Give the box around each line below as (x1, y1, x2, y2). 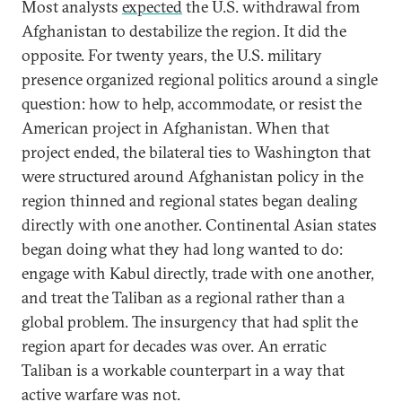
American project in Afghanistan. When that (22, 118, 329, 138)
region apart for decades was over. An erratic (22, 336, 327, 356)
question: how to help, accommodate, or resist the (22, 93, 362, 114)
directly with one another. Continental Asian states (22, 214, 377, 235)
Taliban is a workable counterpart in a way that (22, 360, 345, 380)
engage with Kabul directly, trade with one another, (22, 263, 374, 284)
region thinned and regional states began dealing (22, 190, 357, 211)
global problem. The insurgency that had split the (22, 311, 358, 332)
